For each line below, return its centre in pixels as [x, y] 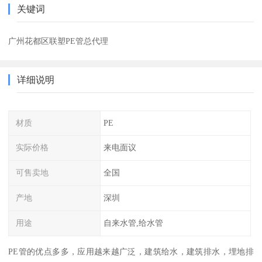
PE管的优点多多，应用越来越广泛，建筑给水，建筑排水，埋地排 [131, 251]
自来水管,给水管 [133, 223]
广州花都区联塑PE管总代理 [58, 41]
